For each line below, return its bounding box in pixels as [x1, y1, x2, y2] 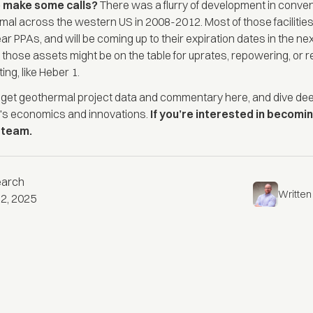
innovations [89, 107, 147, 122]
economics [10, 107, 66, 122]
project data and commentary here [78, 90, 249, 105]
